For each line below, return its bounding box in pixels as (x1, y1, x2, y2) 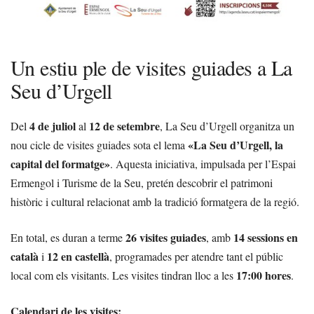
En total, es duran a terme (11, 229, 125, 245)
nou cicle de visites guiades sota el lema (11, 137, 188, 152)
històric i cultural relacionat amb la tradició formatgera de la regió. (11, 193, 299, 209)
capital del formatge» (11, 155, 110, 172)
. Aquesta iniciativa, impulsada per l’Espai (110, 156, 296, 171)
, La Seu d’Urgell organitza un (160, 118, 294, 133)
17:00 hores (236, 266, 291, 283)
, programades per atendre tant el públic (109, 248, 283, 264)
